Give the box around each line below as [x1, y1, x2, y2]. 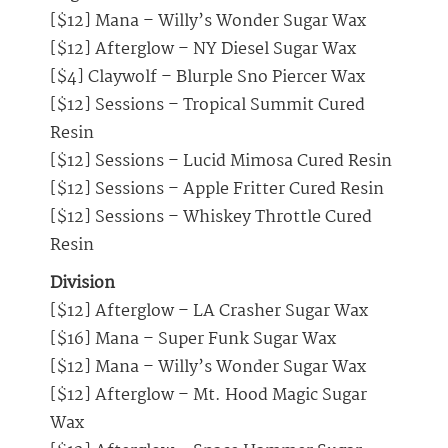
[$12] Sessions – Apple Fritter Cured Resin [50, 176, 384, 204]
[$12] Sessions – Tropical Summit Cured [50, 92, 365, 120]
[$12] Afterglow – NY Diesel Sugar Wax [50, 36, 356, 64]
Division [50, 270, 115, 298]
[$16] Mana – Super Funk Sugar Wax [50, 326, 336, 354]
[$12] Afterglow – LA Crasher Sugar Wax [50, 298, 368, 326]
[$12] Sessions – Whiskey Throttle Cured [50, 204, 372, 232]
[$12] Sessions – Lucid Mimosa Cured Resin [50, 148, 392, 176]
